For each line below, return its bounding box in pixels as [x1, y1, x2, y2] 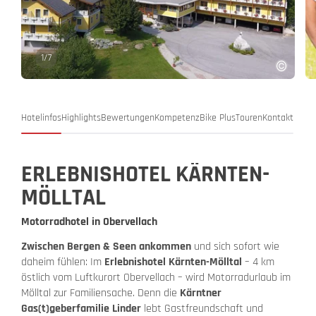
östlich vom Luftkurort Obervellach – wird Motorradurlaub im [21, 270, 291, 286]
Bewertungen [101, 111, 154, 125]
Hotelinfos [21, 111, 61, 125]
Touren [236, 111, 262, 125]
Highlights [61, 111, 101, 125]
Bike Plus [200, 111, 236, 125]
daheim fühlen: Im [21, 255, 104, 270]
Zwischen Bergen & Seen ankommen [21, 239, 191, 255]
